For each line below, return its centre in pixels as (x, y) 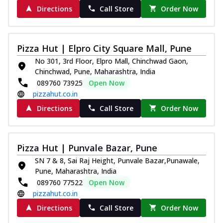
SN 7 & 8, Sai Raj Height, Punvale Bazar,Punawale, (117, 160)
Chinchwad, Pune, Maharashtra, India (95, 71)
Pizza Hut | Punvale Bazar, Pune (87, 148)
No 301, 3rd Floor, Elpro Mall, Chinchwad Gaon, (111, 61)
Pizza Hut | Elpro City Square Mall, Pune (104, 48)
